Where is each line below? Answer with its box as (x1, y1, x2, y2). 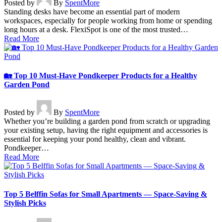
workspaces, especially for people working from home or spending (4, 16, 212, 25)
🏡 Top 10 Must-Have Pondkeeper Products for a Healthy (4, 71, 197, 80)
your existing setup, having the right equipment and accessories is (4, 125, 208, 134)
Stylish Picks (4, 198, 46, 207)
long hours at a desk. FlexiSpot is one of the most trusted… (4, 25, 188, 34)
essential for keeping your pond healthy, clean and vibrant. (4, 134, 186, 143)
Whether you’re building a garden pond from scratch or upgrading (4, 116, 210, 125)
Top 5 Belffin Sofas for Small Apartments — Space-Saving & (4, 189, 207, 198)
